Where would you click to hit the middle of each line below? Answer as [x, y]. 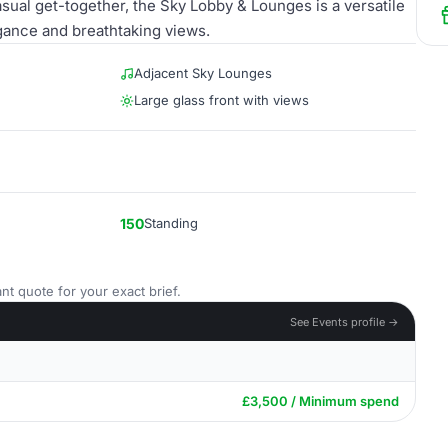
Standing [171, 223]
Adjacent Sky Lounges [203, 73]
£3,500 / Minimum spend [320, 401]
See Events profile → [344, 321]
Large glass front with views [221, 100]
